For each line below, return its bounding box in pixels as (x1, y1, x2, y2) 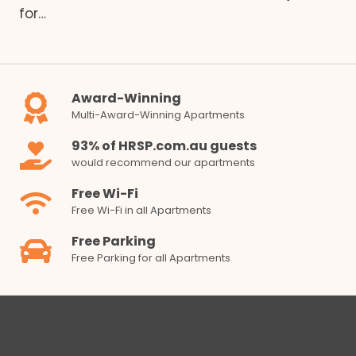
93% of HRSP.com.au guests (72, 137, 257, 156)
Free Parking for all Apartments (72, 250, 230, 266)
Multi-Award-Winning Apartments (72, 107, 245, 123)
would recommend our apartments (72, 155, 255, 171)
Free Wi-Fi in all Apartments (72, 203, 211, 219)
